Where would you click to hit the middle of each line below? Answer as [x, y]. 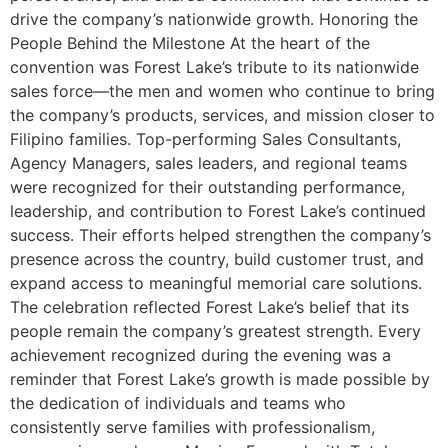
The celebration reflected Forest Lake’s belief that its [209, 307]
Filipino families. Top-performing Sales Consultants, [205, 139]
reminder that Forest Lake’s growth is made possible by [220, 379]
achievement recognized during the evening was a [200, 355]
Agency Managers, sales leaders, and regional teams [208, 163]
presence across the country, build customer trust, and [217, 259]
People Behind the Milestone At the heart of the [190, 43]
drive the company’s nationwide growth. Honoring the [214, 19]
